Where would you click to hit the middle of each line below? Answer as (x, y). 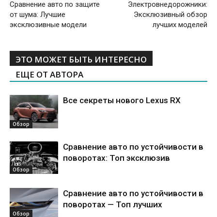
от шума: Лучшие (38, 15)
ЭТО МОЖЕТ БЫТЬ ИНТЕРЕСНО (81, 59)
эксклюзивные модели (48, 25)
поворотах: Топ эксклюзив (116, 158)
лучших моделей (180, 25)
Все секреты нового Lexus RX (122, 100)
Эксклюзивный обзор (170, 15)
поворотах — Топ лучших (113, 204)
